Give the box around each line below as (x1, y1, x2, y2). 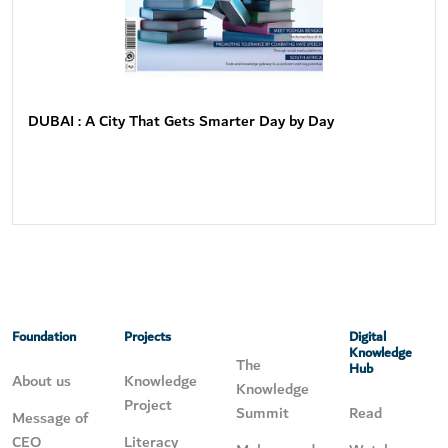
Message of (12, 404, 88, 431)
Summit (235, 399, 289, 426)
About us (12, 367, 71, 394)
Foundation (12, 324, 76, 348)
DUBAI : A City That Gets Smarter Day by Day (28, 107, 334, 134)
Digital (348, 324, 386, 348)
